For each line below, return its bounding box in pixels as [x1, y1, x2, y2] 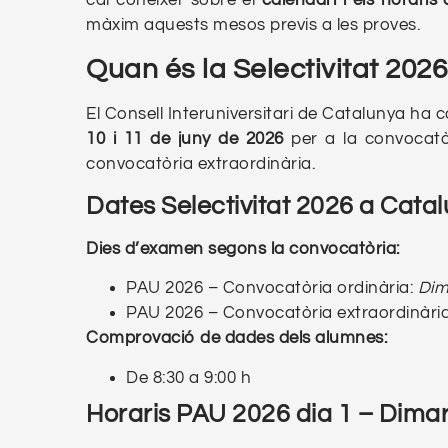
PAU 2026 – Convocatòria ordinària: [126, 279, 418, 298]
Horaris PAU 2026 [86, 400, 296, 427]
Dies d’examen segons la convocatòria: [86, 240, 400, 259]
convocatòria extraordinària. [86, 154, 316, 173]
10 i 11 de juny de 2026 [86, 129, 284, 148]
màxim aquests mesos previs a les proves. [86, 16, 421, 35]
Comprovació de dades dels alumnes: [86, 329, 388, 348]
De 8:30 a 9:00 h [126, 368, 252, 387]
